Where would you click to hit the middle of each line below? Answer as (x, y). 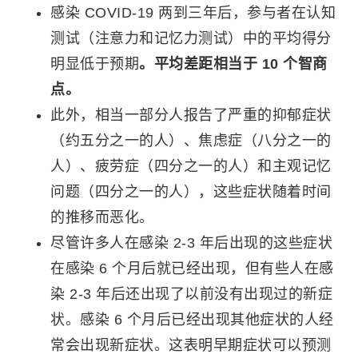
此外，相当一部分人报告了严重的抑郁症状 (191, 115)
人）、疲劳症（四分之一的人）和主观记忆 (191, 167)
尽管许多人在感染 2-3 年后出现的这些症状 (191, 243)
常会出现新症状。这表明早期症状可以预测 (191, 346)
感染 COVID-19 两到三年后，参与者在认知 (193, 13)
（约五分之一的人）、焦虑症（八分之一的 (191, 141)
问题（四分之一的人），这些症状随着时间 (191, 192)
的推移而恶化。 (102, 218)
